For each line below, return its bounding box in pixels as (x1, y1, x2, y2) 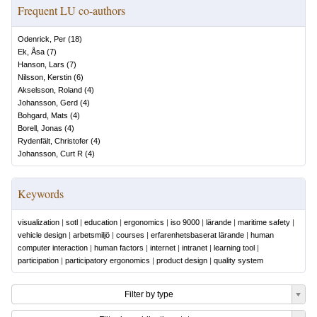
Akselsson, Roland (18, 86, 82, 94)
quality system (214, 256, 263, 265)
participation (18, 256, 59, 265)
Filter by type (124, 289, 173, 299)
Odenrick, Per (18, 35, 66, 43)
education (84, 218, 117, 226)
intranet (182, 243, 207, 252)
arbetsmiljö (73, 231, 110, 239)
